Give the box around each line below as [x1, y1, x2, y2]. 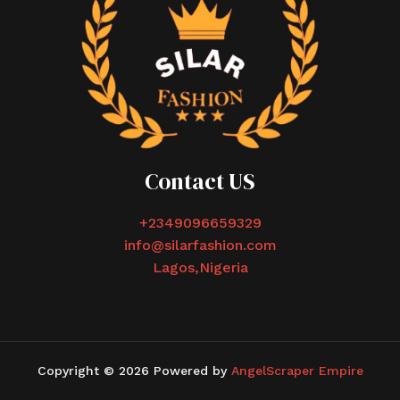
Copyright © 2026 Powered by [37, 362, 231, 378]
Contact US [145, 166, 255, 197]
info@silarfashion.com [123, 236, 277, 254]
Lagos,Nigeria [152, 258, 248, 276]
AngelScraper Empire [230, 362, 363, 378]
